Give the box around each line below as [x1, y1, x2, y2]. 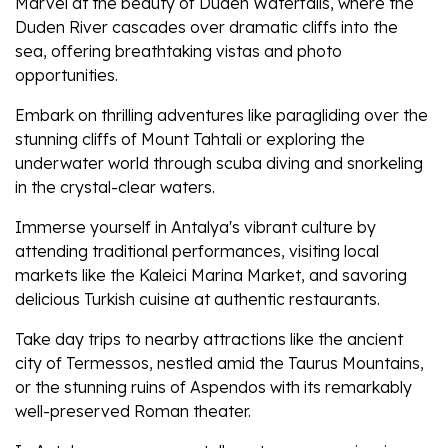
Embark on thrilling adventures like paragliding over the [15, 105, 428, 126]
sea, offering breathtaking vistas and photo [15, 41, 342, 62]
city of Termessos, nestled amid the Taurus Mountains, [15, 353, 424, 374]
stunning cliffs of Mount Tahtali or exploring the [15, 129, 365, 150]
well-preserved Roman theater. [15, 401, 251, 422]
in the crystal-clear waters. [15, 177, 215, 198]
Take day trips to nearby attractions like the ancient [15, 329, 403, 350]
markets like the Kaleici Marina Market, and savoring [15, 265, 407, 286]
